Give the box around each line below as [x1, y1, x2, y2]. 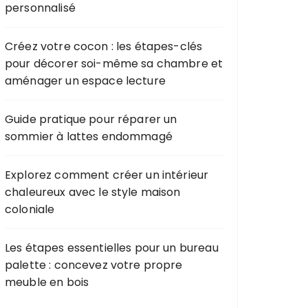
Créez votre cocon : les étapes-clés [5, 38, 203, 54]
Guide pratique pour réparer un [5, 111, 177, 127]
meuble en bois [5, 274, 89, 290]
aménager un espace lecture [5, 73, 166, 89]
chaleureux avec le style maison [5, 184, 181, 200]
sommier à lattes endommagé [5, 129, 173, 144]
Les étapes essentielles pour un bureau [5, 240, 219, 256]
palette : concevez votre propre [5, 257, 183, 273]
